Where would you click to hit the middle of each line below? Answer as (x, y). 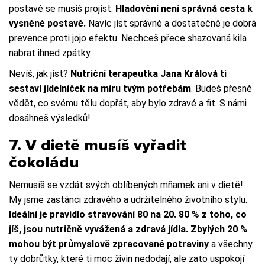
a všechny (231, 244)
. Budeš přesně (222, 88)
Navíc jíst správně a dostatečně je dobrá (171, 23)
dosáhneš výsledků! (50, 118)
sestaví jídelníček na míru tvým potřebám (100, 88)
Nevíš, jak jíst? (40, 73)
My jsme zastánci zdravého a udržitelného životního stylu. (128, 199)
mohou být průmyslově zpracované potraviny (109, 244)
